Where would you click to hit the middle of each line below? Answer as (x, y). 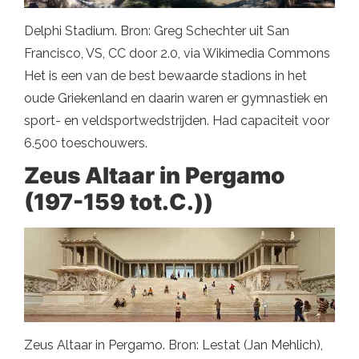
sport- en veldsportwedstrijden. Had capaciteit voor (177, 120)
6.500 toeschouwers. (86, 143)
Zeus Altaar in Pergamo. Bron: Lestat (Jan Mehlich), (173, 345)
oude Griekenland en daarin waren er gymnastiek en (176, 98)
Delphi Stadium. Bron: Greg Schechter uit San (157, 30)
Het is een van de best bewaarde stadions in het (165, 75)
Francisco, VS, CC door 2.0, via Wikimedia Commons (177, 53)
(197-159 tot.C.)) (119, 202)
